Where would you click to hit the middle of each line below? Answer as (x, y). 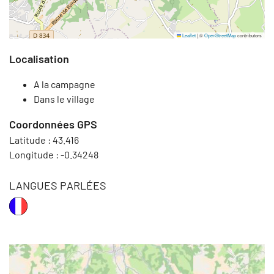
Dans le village (64, 98)
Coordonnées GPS (53, 124)
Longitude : (35, 154)
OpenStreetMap (220, 35)
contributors (249, 35)
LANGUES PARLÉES (58, 185)
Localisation (39, 58)
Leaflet (188, 35)
